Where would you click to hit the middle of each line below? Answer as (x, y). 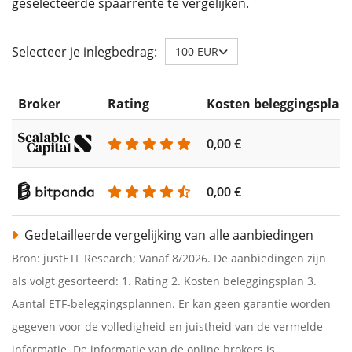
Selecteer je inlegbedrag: (84, 51)
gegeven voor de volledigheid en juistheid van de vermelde (167, 327)
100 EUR (197, 52)
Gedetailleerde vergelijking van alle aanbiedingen (167, 235)
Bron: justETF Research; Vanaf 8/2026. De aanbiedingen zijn (169, 258)
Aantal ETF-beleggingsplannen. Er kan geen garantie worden (171, 304)
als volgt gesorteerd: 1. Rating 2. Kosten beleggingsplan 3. (164, 281)
